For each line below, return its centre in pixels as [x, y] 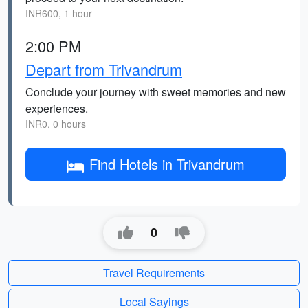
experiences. [57, 108]
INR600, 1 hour [59, 13]
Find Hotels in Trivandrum [167, 164]
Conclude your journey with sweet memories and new [156, 92]
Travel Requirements [154, 273]
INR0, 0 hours [56, 124]
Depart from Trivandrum [104, 69]
